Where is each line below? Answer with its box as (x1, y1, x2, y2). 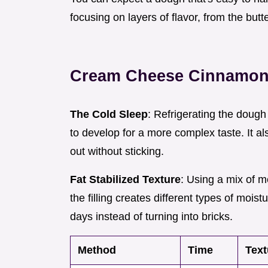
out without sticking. (70, 145, 164, 158)
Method (78, 244, 116, 257)
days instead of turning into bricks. (70, 211, 233, 223)
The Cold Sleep (70, 108, 148, 121)
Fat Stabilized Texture (70, 173, 181, 186)
